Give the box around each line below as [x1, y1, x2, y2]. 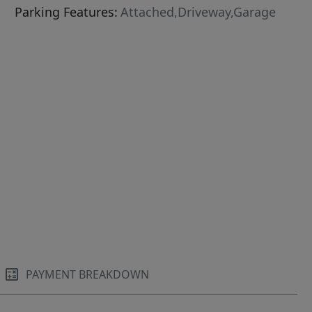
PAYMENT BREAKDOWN [26, 267, 150, 282]
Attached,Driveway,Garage [120, 3, 276, 20]
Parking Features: [15, 3, 118, 20]
